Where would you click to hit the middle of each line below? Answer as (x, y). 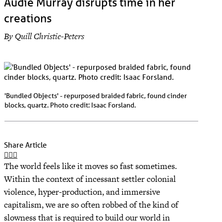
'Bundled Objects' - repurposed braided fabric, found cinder (96, 95)
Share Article (25, 144)
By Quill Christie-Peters (44, 36)
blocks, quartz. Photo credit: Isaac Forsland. (70, 105)
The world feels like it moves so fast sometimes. (90, 166)
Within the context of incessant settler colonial (90, 179)
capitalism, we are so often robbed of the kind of (91, 204)
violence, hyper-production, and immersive (82, 192)
